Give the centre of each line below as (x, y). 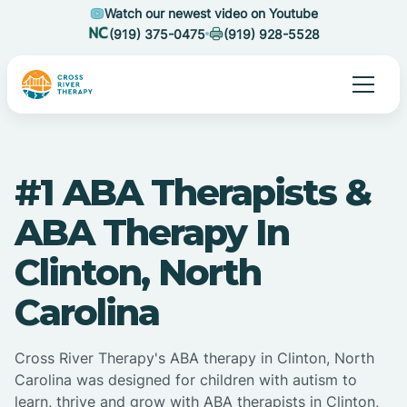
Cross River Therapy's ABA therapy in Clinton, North (194, 358)
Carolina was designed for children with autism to (186, 380)
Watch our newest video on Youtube (211, 13)
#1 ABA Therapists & (193, 193)
